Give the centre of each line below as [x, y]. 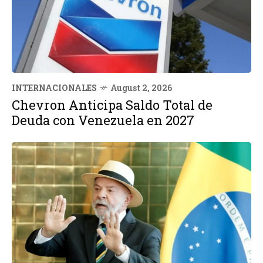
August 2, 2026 [141, 87]
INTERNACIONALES [54, 87]
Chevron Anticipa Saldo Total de [112, 104]
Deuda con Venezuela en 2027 [103, 120]
